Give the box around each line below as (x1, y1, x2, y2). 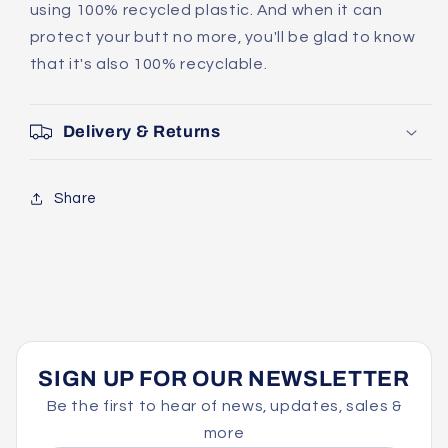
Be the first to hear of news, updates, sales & (46, 398, 402, 415)
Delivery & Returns (62, 122, 221, 140)
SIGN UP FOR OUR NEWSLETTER (38, 367, 410, 392)
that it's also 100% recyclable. (29, 55, 268, 72)
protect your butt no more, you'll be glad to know (29, 28, 416, 45)
